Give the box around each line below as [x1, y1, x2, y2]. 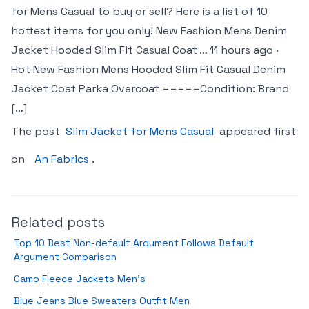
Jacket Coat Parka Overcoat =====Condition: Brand [11, 81, 289, 96]
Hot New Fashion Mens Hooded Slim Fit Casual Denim [11, 62, 286, 77]
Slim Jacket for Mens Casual [66, 124, 214, 139]
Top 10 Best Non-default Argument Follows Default [14, 237, 254, 249]
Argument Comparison [14, 250, 117, 263]
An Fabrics [34, 152, 89, 166]
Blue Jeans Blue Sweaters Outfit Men [14, 295, 190, 307]
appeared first [217, 124, 296, 139]
